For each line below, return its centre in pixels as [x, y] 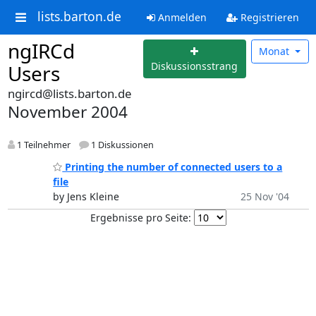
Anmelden [181, 17]
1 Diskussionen [121, 145]
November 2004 [67, 112]
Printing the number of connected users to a [172, 166]
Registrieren [268, 17]
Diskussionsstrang [195, 66]
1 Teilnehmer [42, 145]
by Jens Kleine [86, 196]
